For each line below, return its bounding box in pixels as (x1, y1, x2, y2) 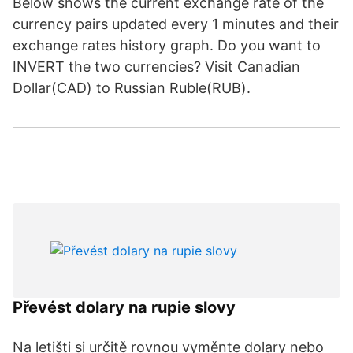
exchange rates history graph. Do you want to (13, 37, 321, 54)
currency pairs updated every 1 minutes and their (13, 16, 339, 32)
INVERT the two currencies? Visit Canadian (13, 58, 300, 75)
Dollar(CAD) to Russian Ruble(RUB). (13, 80, 251, 96)
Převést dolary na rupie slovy (13, 298, 236, 317)
